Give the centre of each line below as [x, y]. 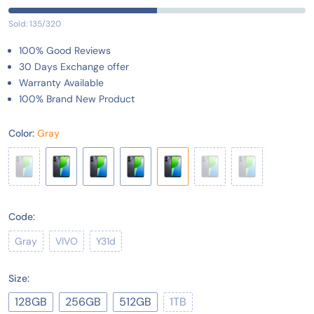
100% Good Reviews [65, 51]
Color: [21, 134]
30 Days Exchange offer [74, 67]
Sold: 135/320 [35, 24]
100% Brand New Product [77, 99]
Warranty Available [61, 83]
